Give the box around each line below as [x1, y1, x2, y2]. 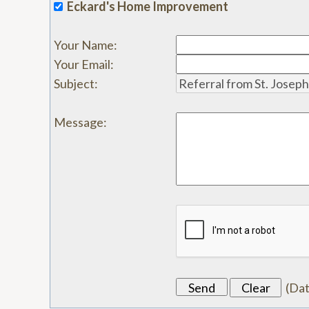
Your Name [54, 37, 114, 52]
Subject [54, 76, 94, 91]
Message [54, 114, 103, 130]
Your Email [54, 57, 110, 72]
